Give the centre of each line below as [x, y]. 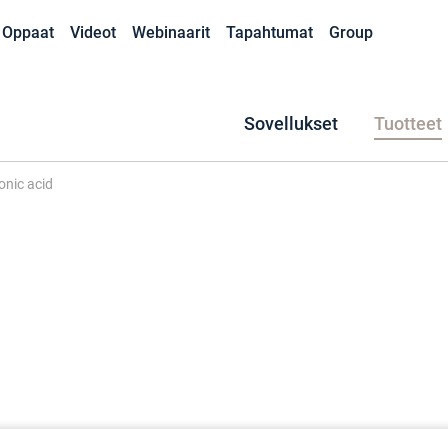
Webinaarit [171, 32]
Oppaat [28, 32]
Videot [93, 32]
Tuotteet [408, 124]
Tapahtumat [269, 32]
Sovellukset [291, 124]
